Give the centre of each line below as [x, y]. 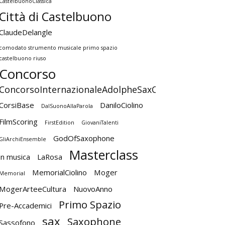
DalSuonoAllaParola [67, 106]
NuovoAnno [93, 189]
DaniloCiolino [122, 105]
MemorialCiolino [60, 172]
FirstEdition [60, 123]
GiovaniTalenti [100, 123]
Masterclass [104, 155]
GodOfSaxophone [84, 138]
